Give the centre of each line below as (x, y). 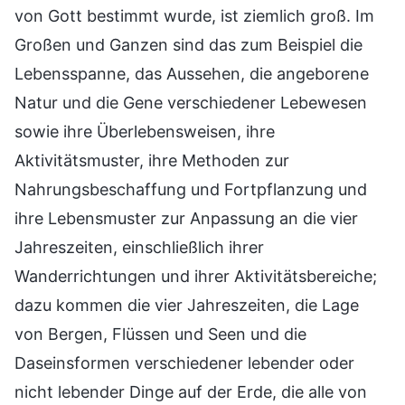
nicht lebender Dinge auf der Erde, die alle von (191, 392)
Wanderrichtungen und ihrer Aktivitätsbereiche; (196, 277)
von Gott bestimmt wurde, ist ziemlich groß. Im (194, 16)
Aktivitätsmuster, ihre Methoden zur (152, 161)
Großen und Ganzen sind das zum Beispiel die (188, 45)
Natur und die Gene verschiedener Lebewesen (191, 103)
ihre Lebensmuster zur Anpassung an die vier (186, 219)
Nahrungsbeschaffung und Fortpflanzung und (191, 190)
